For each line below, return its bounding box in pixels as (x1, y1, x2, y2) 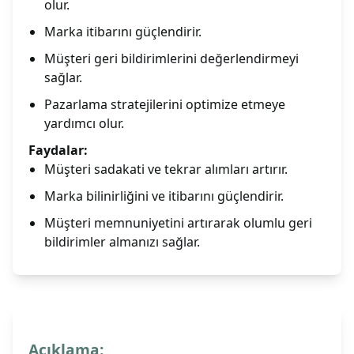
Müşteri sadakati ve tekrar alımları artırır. (44, 160, 288, 179)
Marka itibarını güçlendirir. (44, 23, 201, 41)
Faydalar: (28, 141, 88, 160)
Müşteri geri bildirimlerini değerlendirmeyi (44, 50, 299, 68)
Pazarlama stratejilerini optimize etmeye (44, 96, 285, 114)
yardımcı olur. (44, 115, 124, 133)
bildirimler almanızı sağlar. (44, 233, 200, 251)
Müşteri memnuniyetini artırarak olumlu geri (44, 214, 312, 232)
